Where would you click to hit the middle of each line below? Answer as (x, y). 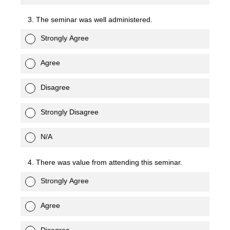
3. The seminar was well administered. (90, 20)
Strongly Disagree (70, 112)
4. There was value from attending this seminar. (105, 162)
